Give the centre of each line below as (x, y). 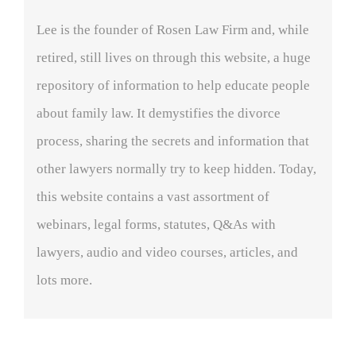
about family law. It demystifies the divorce (159, 113)
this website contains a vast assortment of (153, 197)
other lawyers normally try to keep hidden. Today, (176, 169)
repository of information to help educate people (173, 85)
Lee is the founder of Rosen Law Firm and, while (173, 30)
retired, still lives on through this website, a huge (174, 58)
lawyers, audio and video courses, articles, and (167, 252)
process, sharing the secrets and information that (173, 141)
